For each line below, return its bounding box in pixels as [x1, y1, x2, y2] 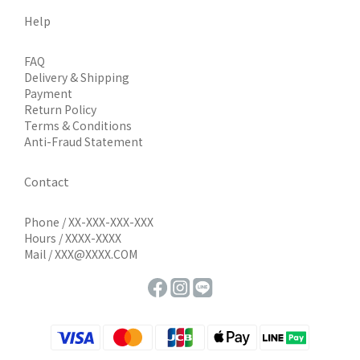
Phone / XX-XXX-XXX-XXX [24, 214, 153, 230]
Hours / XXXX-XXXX [24, 230, 121, 246]
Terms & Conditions [24, 117, 132, 133]
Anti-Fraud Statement [24, 133, 143, 149]
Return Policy [24, 101, 96, 117]
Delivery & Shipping [24, 69, 129, 85]
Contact [24, 173, 69, 190]
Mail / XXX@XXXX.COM [24, 246, 137, 262]
